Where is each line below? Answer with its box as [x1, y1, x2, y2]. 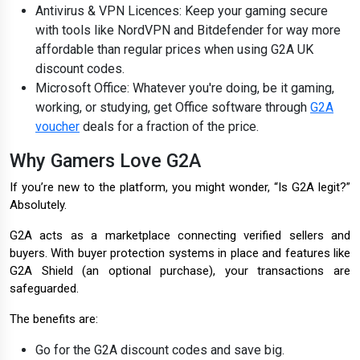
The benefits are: [10, 312, 98, 327]
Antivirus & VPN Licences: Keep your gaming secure [35, 3, 328, 19]
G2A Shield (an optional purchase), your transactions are [10, 264, 350, 279]
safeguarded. [10, 281, 79, 297]
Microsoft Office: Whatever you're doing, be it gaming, [35, 80, 334, 96]
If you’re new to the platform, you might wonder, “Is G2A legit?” [10, 180, 350, 195]
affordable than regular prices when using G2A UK [35, 42, 313, 58]
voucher [35, 119, 80, 135]
